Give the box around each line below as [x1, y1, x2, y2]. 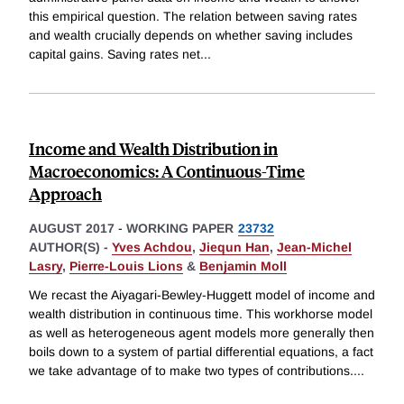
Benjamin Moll [199, 259, 287, 274]
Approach [29, 182, 102, 206]
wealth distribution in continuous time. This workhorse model [29, 307, 372, 322]
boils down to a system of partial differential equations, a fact [29, 344, 373, 360]
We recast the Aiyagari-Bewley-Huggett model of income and [29, 288, 375, 303]
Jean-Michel [277, 240, 352, 255]
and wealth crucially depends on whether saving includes [29, 28, 353, 43]
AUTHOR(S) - [29, 240, 112, 255]
